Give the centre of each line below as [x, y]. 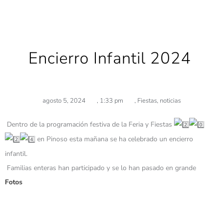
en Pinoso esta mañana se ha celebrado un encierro [114, 139]
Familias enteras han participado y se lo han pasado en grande [101, 168]
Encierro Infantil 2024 [109, 58]
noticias [170, 100]
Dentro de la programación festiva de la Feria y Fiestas [89, 124]
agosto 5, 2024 [64, 100]
